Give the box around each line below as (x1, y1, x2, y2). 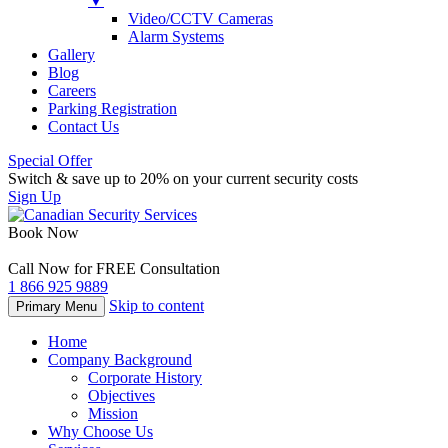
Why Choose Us (48, 423, 153, 440)
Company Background (48, 351, 192, 368)
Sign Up (8, 188, 61, 205)
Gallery (48, 46, 95, 63)
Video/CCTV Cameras (128, 10, 273, 27)
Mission (88, 405, 138, 422)
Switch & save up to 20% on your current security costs (8, 170, 358, 187)
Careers (48, 82, 96, 99)
